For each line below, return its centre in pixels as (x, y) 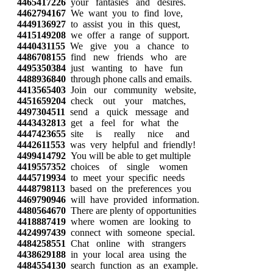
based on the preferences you (128, 189)
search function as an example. (132, 265)
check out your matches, (126, 101)
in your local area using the (126, 254)
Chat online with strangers (126, 243)
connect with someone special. (130, 232)
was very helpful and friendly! (130, 145)
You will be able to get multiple (128, 156)
